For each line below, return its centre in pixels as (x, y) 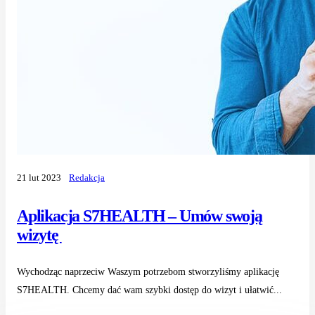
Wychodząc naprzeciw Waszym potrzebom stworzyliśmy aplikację (148, 271)
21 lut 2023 (39, 178)
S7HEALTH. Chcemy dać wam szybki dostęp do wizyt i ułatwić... (149, 290)
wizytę (39, 234)
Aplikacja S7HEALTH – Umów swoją (140, 216)
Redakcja (87, 178)
